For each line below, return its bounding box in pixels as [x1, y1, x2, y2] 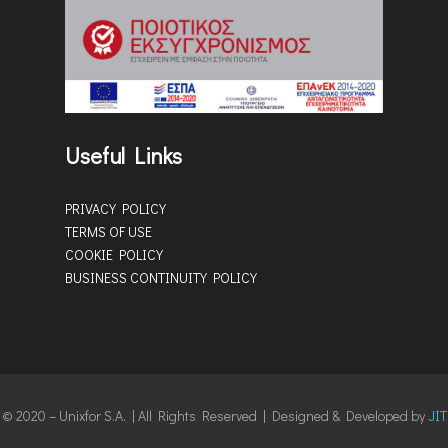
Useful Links [65, 140, 182, 170]
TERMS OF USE [65, 221, 152, 241]
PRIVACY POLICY [65, 198, 166, 218]
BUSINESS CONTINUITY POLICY [65, 267, 257, 287]
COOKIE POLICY [65, 244, 163, 264]
